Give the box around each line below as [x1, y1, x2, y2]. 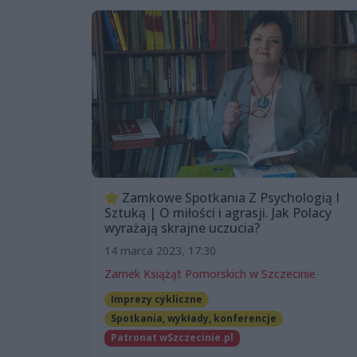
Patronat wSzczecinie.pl [110, 331, 233, 345]
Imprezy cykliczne [110, 292, 202, 306]
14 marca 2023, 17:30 [104, 242, 216, 258]
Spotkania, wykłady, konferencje [110, 312, 277, 326]
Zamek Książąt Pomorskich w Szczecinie [104, 265, 316, 281]
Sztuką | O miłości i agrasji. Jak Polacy [104, 203, 331, 222]
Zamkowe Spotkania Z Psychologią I [119, 188, 339, 206]
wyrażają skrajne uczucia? [104, 218, 260, 237]
